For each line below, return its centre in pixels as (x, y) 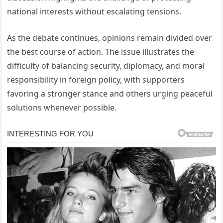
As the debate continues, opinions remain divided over (110, 38)
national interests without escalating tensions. (94, 11)
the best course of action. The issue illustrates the (101, 52)
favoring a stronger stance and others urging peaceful (110, 93)
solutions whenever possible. (62, 107)
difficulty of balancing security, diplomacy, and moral (106, 65)
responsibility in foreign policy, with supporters (96, 79)
